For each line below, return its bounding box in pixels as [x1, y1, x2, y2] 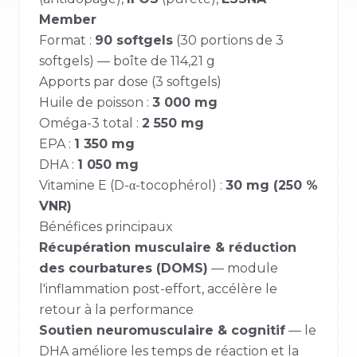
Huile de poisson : [39, 95, 152, 110]
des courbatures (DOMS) [39, 261, 208, 276]
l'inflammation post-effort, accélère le [39, 281, 277, 296]
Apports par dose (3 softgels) [39, 74, 222, 89]
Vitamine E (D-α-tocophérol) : [39, 178, 226, 193]
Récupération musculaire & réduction [39, 240, 296, 255]
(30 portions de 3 [173, 33, 284, 48]
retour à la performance [39, 302, 194, 317]
